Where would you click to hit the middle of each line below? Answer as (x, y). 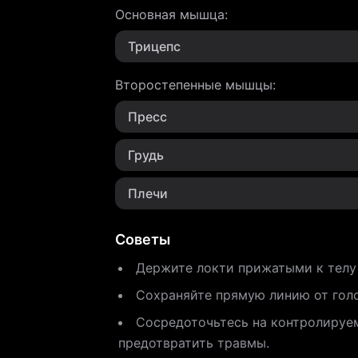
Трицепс (154, 46)
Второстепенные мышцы (194, 85)
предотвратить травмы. (194, 343)
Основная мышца (170, 14)
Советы (143, 239)
